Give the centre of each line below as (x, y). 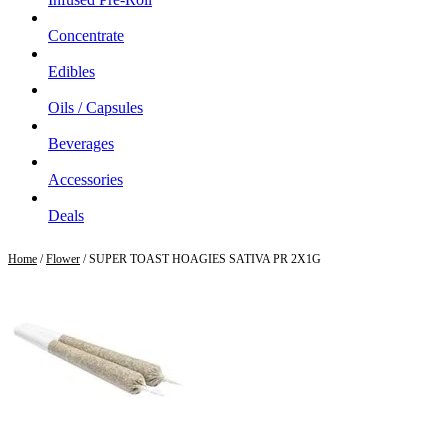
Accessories (85, 180)
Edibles (71, 72)
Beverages (81, 144)
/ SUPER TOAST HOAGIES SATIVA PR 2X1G (200, 259)
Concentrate (86, 36)
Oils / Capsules (95, 108)
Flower (63, 259)
